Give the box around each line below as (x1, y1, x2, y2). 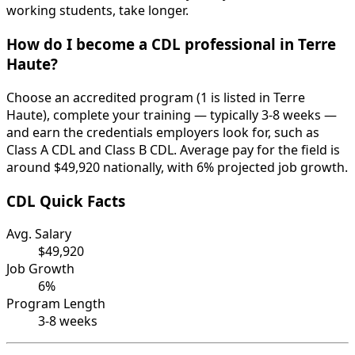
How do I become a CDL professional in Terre (6, 34, 336, 55)
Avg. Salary (6, 225, 71, 243)
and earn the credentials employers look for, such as (6, 123, 319, 141)
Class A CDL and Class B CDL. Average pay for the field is (6, 140, 340, 158)
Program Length (6, 295, 105, 313)
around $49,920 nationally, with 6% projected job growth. (6, 158, 348, 176)
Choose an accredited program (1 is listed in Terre (6, 88, 305, 106)
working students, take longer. (6, 2, 189, 20)
